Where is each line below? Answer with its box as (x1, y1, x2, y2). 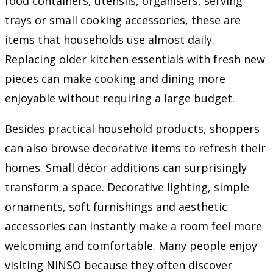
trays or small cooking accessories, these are (5, 12, 241, 27)
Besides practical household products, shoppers (5, 121, 260, 136)
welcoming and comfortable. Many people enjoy (5, 238, 257, 253)
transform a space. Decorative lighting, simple (5, 179, 249, 194)
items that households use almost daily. (5, 32, 214, 47)
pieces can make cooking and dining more (5, 71, 225, 86)
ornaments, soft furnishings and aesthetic (5, 199, 227, 214)
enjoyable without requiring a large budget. (5, 90, 235, 105)
